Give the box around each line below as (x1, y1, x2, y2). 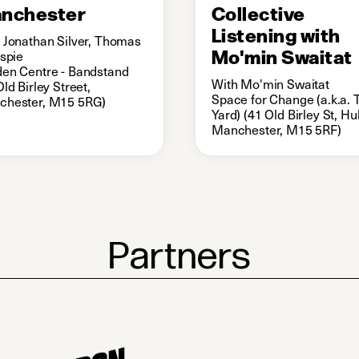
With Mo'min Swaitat (212, 74, 329, 94)
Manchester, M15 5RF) (212, 119, 341, 139)
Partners (108, 234, 251, 280)
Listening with (212, 20, 341, 47)
